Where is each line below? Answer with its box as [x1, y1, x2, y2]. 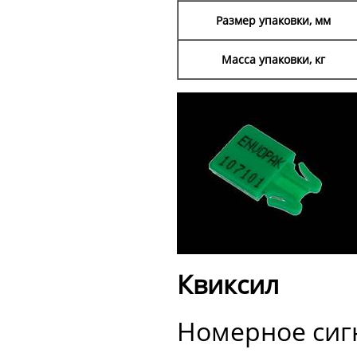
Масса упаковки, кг [222, 52, 325, 68]
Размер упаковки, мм [216, 13, 331, 29]
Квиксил [177, 267, 279, 302]
